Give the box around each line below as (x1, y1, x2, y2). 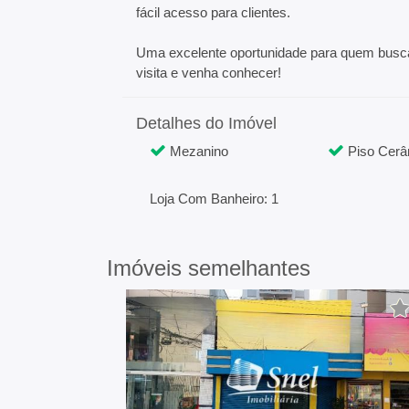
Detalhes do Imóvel (136, 114, 278, 132)
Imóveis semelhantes (107, 256, 310, 280)
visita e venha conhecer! (136, 65, 282, 80)
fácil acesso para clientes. (136, 5, 291, 20)
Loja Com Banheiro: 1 (150, 191, 279, 206)
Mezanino (166, 143, 229, 159)
